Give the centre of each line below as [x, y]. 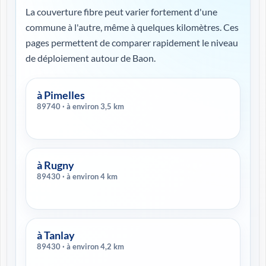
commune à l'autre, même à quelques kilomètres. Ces [132, 27]
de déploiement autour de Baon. [91, 58]
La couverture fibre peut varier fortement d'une [121, 12]
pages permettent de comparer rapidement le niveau [132, 42]
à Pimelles [61, 95]
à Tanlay [56, 235]
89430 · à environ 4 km [90, 176]
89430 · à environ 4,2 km [93, 246]
